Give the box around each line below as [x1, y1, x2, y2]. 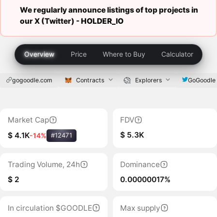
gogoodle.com [12, 76, 52, 84]
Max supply [120, 203, 161, 213]
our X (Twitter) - [19, 16, 81, 26]
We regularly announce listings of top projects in [19, 5, 198, 15]
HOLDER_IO [80, 16, 124, 26]
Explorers [135, 76, 162, 84]
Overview [24, 50, 55, 59]
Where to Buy [102, 50, 145, 59]
